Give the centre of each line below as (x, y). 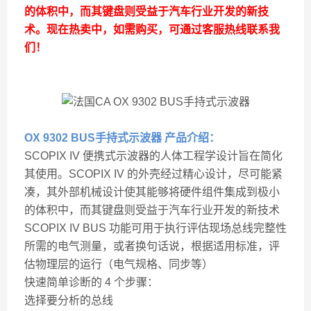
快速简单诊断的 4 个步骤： (91, 282)
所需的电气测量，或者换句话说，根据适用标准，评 (152, 246)
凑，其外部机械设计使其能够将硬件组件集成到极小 (152, 192)
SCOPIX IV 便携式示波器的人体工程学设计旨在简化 (153, 156)
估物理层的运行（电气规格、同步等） (119, 264)
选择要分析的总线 (69, 300)
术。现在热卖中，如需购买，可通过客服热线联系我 (152, 30)
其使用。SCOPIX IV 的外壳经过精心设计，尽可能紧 (153, 174)
